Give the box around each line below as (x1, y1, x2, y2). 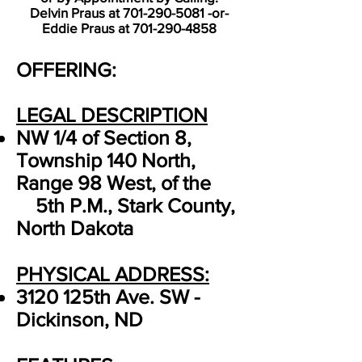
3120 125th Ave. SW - (16, 285, 200, 308)
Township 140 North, (16, 149, 196, 171)
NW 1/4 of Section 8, (16, 126, 192, 149)
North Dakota (16, 217, 133, 239)
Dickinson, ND (16, 308, 143, 330)
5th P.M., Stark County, (16, 194, 235, 217)
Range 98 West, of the (16, 171, 235, 194)
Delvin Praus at (30, 5, 123, 20)
